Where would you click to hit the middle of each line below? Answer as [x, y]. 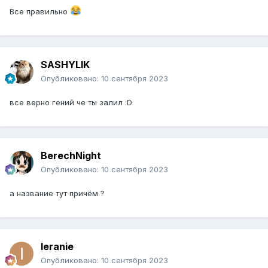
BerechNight [71, 156]
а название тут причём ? [57, 194]
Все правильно [40, 12]
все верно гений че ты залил [67, 103]
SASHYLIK [65, 65]
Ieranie [57, 247]
